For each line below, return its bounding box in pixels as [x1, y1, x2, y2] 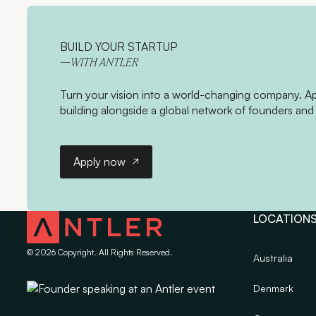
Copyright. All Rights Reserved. [55, 247, 173, 258]
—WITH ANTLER [59, 57, 138, 69]
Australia [253, 252, 293, 265]
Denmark [253, 281, 294, 294]
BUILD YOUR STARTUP [59, 39, 177, 54]
